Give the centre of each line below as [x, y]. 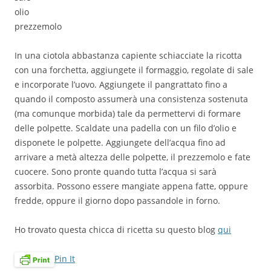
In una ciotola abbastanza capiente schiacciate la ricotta [128, 55]
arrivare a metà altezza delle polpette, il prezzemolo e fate [132, 157]
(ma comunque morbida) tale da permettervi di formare [128, 113]
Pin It [65, 258]
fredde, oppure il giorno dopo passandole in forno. [117, 200]
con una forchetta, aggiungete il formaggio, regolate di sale [134, 70]
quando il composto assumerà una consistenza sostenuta [131, 99]
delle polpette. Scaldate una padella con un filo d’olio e [126, 128]
